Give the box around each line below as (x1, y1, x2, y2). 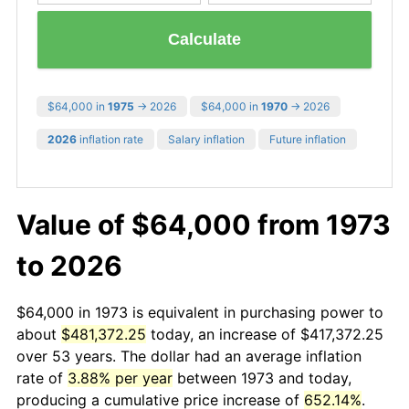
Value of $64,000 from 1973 (16, 207, 391, 241)
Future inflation (269, 131, 346, 146)
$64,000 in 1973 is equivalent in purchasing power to (16, 302, 383, 321)
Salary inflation (168, 131, 245, 146)
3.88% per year (68, 368, 173, 387)
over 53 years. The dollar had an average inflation (16, 346, 362, 365)
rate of (16, 368, 68, 387)
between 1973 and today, (173, 368, 351, 387)
